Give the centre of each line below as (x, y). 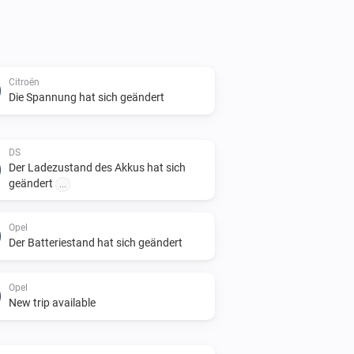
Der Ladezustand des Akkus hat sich (97, 167)
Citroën (24, 82)
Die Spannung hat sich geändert (87, 97)
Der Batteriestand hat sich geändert (96, 242)
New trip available (52, 302)
